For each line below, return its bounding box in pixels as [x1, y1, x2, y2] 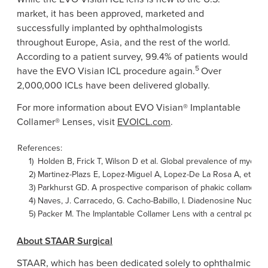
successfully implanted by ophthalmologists [17, 21, 203, 35]
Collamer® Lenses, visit [17, 114, 117, 129]
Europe [66, 35, 96, 50]
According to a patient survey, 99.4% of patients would [17, 50, 248, 64]
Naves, [38, 194, 65, 208]
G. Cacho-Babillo [117, 194, 178, 208]
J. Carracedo [65, 194, 112, 208]
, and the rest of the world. [120, 35, 230, 50]
